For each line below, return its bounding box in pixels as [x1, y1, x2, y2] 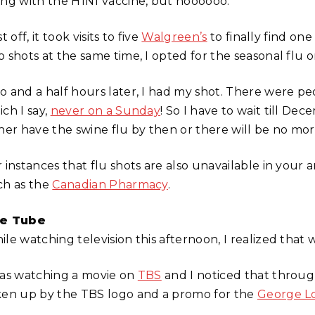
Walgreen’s [141, 30, 207, 44]
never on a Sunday [50, 103, 161, 117]
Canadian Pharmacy [52, 177, 168, 191]
